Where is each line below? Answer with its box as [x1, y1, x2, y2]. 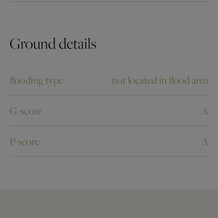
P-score [10, 134, 39, 148]
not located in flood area [112, 73, 208, 87]
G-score [10, 103, 42, 117]
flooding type [10, 73, 63, 87]
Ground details [10, 33, 96, 53]
